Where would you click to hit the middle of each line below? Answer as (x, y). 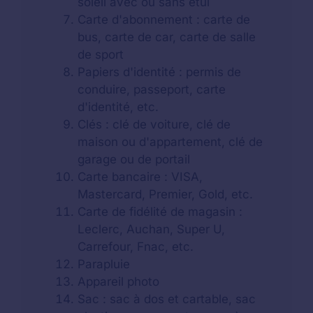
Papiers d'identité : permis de (159, 72)
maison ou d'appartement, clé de (170, 142)
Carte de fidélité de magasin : (160, 212)
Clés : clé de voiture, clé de (154, 125)
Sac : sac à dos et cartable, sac (167, 299)
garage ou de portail (134, 160)
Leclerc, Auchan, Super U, (151, 230)
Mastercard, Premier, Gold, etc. (165, 195)
